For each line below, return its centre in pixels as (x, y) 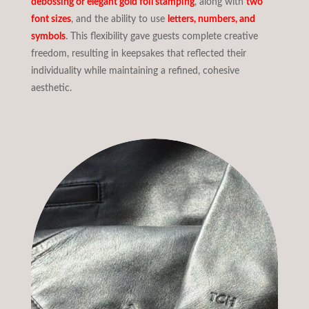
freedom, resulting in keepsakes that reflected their (138, 53)
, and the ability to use (119, 19)
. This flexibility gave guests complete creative (161, 36)
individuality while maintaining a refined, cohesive (135, 71)
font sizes (51, 19)
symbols (48, 36)
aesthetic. (51, 88)
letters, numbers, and (211, 19)
